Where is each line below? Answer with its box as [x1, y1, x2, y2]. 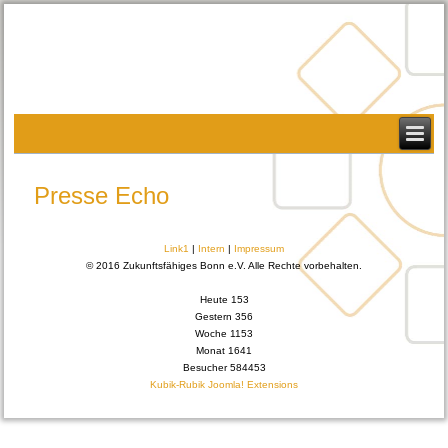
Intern [198, 243, 225, 255]
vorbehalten [304, 260, 359, 272]
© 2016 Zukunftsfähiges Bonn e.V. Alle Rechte [86, 260, 301, 272]
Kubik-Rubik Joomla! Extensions [150, 379, 298, 391]
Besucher [182, 362, 230, 374]
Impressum [234, 243, 284, 255]
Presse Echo [34, 182, 170, 210]
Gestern [195, 311, 235, 323]
